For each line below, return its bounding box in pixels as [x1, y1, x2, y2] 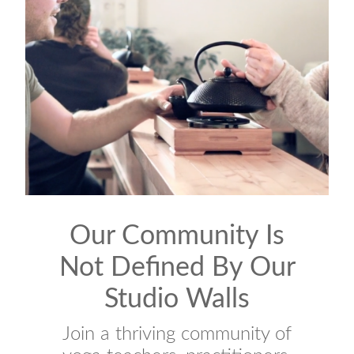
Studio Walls [104, 286, 250, 313]
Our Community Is [70, 223, 284, 250]
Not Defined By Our [58, 254, 296, 281]
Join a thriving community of [62, 325, 292, 344]
